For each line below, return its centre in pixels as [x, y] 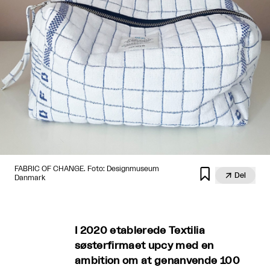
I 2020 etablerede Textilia [140, 231]
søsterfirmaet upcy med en [144, 246]
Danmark [30, 178]
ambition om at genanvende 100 [157, 261]
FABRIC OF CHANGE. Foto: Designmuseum [87, 169]
